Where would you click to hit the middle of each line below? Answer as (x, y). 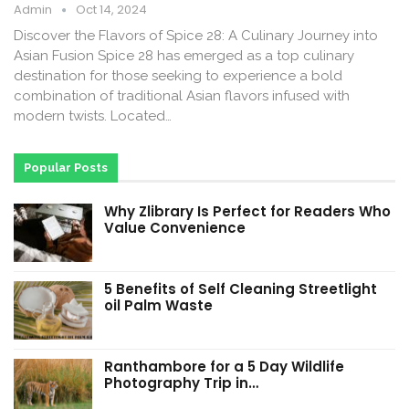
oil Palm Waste (158, 306)
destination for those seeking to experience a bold (178, 76)
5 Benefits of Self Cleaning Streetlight (241, 289)
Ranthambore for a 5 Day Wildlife (224, 366)
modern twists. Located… (93, 116)
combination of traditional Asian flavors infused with (182, 96)
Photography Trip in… (181, 383)
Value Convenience (175, 228)
